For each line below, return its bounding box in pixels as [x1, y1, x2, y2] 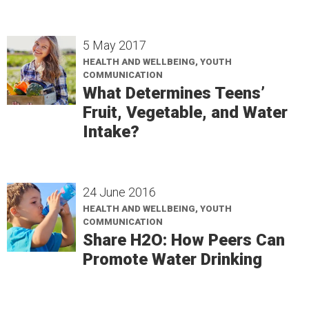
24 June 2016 [83, 184, 156, 199]
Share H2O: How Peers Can [83, 230, 285, 250]
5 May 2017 [83, 37, 146, 52]
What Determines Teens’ [83, 83, 265, 103]
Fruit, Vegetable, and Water [83, 102, 288, 122]
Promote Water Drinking [83, 249, 262, 269]
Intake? [83, 121, 139, 141]
